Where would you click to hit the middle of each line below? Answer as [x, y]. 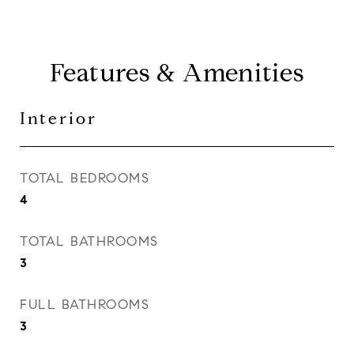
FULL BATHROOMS [85, 305]
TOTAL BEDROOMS [85, 178]
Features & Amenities [177, 73]
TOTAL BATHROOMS [89, 241]
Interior [58, 119]
